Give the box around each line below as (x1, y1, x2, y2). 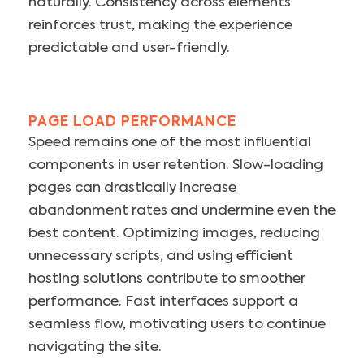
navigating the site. (28, 340, 162, 355)
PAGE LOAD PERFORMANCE (28, 115, 236, 130)
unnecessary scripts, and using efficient (28, 249, 293, 264)
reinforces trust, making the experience (28, 19, 292, 33)
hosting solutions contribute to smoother (28, 272, 305, 287)
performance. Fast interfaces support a (28, 295, 298, 310)
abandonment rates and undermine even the (28, 204, 336, 219)
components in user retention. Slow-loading (28, 158, 323, 173)
